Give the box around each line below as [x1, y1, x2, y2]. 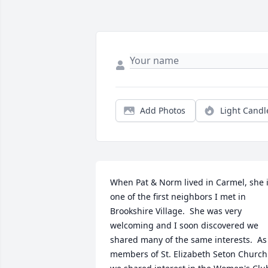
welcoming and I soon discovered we [110, 220, 258, 231]
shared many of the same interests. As [110, 234, 267, 245]
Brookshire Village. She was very [110, 205, 242, 217]
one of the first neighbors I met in [110, 191, 246, 202]
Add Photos [140, 105, 185, 116]
